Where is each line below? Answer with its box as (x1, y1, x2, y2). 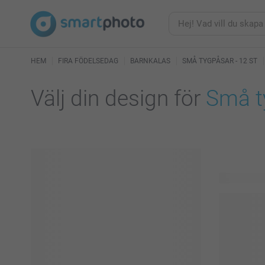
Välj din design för (31, 86, 206, 111)
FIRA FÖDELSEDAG (58, 57, 118, 65)
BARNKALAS (130, 57, 170, 65)
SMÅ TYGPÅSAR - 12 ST (182, 57, 257, 65)
